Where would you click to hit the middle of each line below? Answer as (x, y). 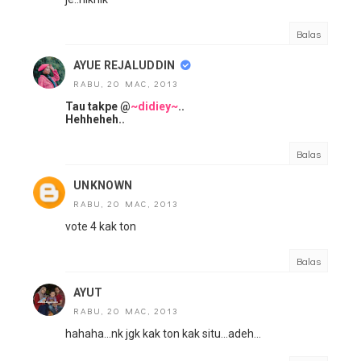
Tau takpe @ (98, 107)
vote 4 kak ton (101, 227)
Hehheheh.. (95, 120)
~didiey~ (154, 107)
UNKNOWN (103, 186)
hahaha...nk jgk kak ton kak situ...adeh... (163, 334)
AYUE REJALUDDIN (124, 66)
